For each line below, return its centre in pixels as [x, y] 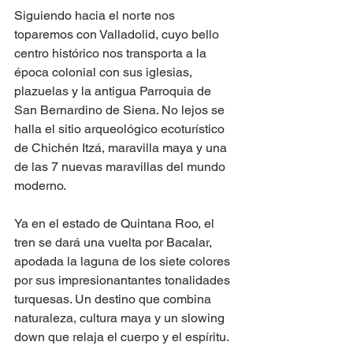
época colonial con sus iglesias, [105, 72]
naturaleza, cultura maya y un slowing [121, 318]
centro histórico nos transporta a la [112, 53]
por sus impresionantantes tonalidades [124, 280]
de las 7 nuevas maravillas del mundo [121, 167]
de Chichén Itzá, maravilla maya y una [122, 148]
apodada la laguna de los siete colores [124, 261]
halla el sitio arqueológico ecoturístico [121, 129]
